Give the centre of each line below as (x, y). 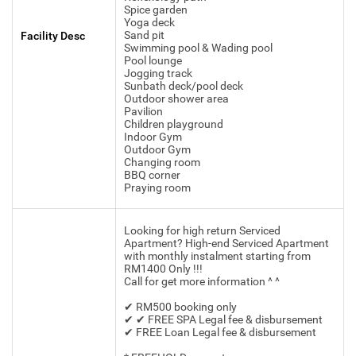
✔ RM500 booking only (180, 307)
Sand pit (144, 35)
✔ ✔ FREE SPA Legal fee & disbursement (223, 320)
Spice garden (156, 10)
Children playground (174, 124)
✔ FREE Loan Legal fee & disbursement (220, 333)
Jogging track (158, 74)
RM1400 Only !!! (163, 269)
